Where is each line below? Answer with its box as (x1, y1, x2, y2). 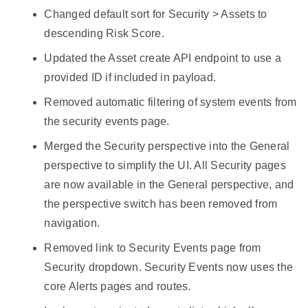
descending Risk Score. (44, 27, 164, 40)
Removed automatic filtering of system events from (44, 96, 297, 109)
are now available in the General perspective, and (44, 179, 294, 191)
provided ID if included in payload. (44, 71, 217, 84)
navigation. (44, 217, 100, 230)
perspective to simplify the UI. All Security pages (44, 159, 286, 172)
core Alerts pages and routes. (44, 280, 191, 293)
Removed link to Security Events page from (44, 242, 261, 254)
